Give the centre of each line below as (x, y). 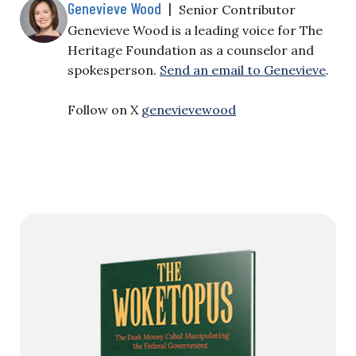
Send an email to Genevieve (243, 70)
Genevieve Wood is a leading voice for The (195, 30)
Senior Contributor (237, 10)
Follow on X (104, 110)
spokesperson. (114, 70)
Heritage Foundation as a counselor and (191, 50)
